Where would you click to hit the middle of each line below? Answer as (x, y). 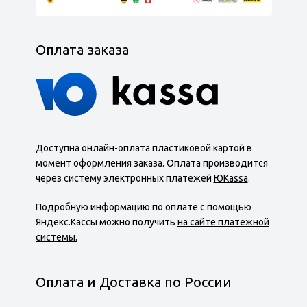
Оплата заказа (82, 49)
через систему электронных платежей (124, 178)
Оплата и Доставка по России (133, 282)
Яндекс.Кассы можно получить (106, 222)
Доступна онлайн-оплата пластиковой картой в (144, 148)
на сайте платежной (223, 222)
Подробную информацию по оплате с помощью (143, 207)
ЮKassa (231, 178)
